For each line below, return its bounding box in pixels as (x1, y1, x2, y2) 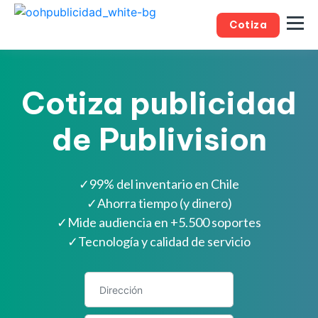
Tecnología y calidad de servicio (78, 234, 251, 249)
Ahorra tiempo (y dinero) (97, 195, 232, 211)
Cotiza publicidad (21, 84, 297, 122)
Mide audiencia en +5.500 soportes (67, 214, 261, 230)
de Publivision (51, 120, 267, 158)
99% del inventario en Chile (89, 176, 239, 192)
